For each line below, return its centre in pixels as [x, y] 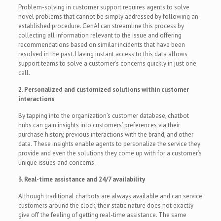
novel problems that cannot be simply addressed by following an [108, 16]
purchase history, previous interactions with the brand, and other [106, 134]
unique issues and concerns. [57, 162]
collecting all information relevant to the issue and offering [100, 35]
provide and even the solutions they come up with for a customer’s [110, 153]
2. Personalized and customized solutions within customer [103, 89]
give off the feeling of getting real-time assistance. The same [102, 215]
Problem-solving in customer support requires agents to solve [104, 7]
